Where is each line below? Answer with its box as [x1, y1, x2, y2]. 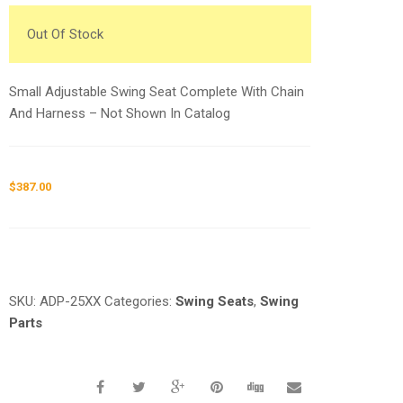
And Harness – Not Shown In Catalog [9, 105, 231, 121]
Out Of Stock [27, 26, 104, 42]
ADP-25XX [40, 293, 102, 310]
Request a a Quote [15, 235, 107, 247]
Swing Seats [175, 293, 255, 310]
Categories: [104, 293, 176, 310]
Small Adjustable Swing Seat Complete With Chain [9, 84, 305, 100]
